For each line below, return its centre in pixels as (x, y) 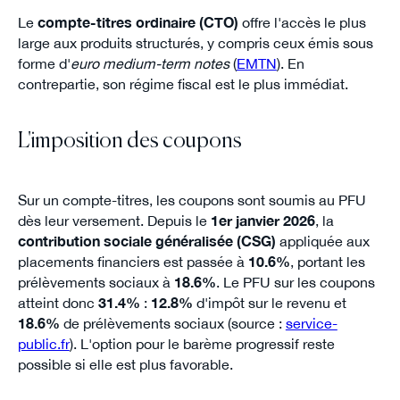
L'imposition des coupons (129, 142)
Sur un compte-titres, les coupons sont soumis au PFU (192, 200)
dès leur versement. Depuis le (114, 221)
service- (311, 324)
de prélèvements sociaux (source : (172, 324)
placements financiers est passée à (133, 262)
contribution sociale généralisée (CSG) (146, 242)
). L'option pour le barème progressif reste (202, 344)
